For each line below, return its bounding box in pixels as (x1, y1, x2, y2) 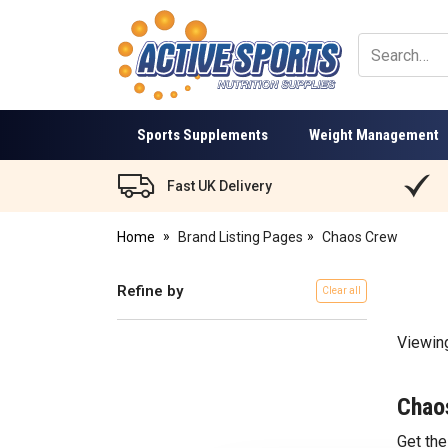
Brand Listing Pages (177, 229, 303, 245)
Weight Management (309, 125, 440, 144)
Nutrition (116, 97, 170, 114)
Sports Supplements (137, 125, 269, 144)
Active (116, 55, 156, 72)
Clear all (322, 285, 362, 296)
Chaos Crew (322, 229, 399, 245)
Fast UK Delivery (167, 177, 272, 194)
